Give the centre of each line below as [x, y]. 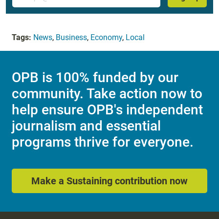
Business [71, 37]
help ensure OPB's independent [107, 109]
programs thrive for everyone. [103, 142]
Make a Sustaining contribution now [109, 181]
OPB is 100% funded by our [95, 77]
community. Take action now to [107, 93]
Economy [106, 37]
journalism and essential [86, 126]
